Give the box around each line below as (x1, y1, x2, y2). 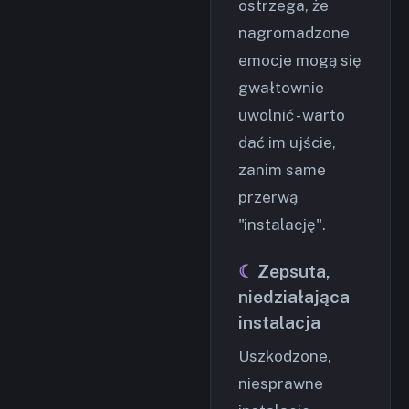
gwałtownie (238, 79, 324, 97)
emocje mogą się (238, 51, 362, 69)
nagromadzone (238, 24, 350, 42)
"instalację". (238, 215, 326, 234)
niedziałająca (238, 287, 350, 307)
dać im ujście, (238, 133, 336, 152)
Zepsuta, (257, 261, 330, 281)
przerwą (238, 188, 298, 206)
